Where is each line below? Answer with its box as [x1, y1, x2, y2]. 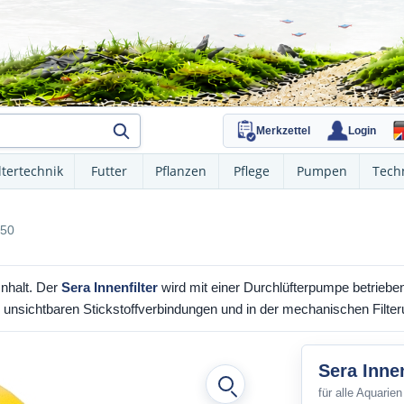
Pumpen [296, 162, 347, 179]
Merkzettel [256, 124, 310, 137]
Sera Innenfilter [61, 280, 158, 295]
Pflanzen [155, 162, 207, 179]
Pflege [233, 162, 270, 179]
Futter [90, 162, 127, 179]
